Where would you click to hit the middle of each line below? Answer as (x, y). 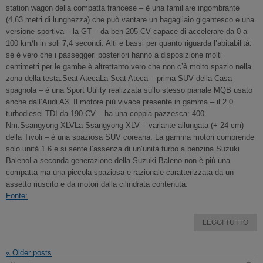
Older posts (31, 253)
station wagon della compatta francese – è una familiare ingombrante (123, 8)
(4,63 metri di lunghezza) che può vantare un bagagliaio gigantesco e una (130, 20)
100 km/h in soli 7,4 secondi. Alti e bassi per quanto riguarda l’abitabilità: (129, 43)
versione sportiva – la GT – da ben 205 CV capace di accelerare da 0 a (127, 31)
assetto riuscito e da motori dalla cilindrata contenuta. (97, 184)
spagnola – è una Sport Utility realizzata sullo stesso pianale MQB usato (129, 90)
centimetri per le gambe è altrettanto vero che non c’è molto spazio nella (129, 67)
